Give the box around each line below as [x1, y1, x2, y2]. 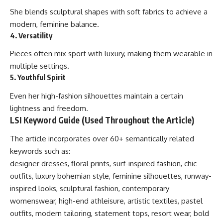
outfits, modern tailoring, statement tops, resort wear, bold [10, 209, 209, 219]
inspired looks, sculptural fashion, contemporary [10, 184, 169, 194]
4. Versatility [10, 30, 52, 40]
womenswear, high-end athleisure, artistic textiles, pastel [10, 196, 203, 206]
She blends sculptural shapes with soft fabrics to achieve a [10, 6, 208, 16]
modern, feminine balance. [10, 19, 99, 29]
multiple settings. [10, 61, 69, 71]
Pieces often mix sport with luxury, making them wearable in [10, 49, 213, 59]
